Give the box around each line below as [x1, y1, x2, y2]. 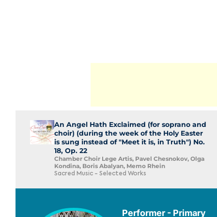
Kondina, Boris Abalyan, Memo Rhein [54, 162, 165, 170]
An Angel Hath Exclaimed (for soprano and [54, 120, 206, 129]
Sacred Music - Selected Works [54, 171, 146, 177]
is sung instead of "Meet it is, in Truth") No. [54, 138, 205, 146]
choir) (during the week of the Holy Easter [54, 129, 203, 138]
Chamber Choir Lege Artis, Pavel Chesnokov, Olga [54, 155, 204, 162]
